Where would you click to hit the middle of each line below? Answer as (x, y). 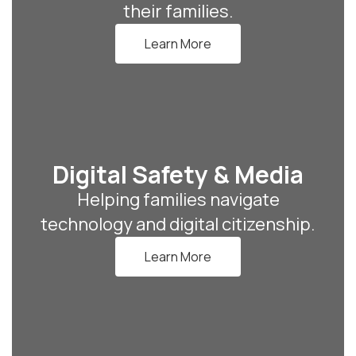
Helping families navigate (178, 199)
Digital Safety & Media (178, 174)
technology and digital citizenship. (178, 224)
